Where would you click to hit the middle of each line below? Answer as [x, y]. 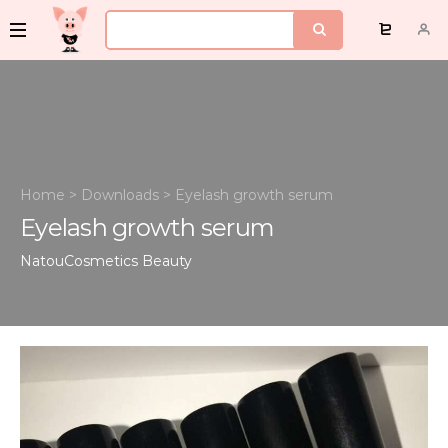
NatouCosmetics [79, 261]
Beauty [167, 261]
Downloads [120, 195]
